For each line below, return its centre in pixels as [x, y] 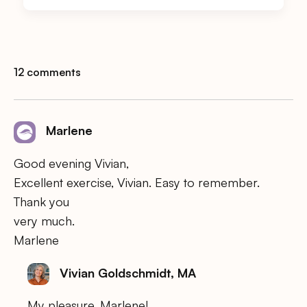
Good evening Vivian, [71, 163]
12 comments [47, 72]
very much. [44, 220]
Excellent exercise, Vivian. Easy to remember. [137, 182]
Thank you [41, 201]
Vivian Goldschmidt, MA [128, 272]
